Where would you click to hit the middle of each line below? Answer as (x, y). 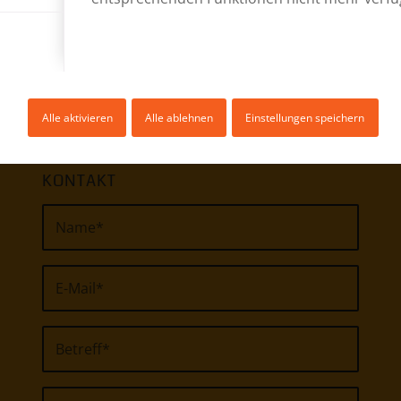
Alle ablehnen (179, 117)
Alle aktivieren (77, 117)
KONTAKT (80, 181)
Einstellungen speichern (305, 117)
